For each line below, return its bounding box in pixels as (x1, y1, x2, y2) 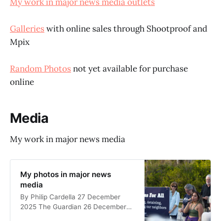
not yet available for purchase (71, 63, 188, 74)
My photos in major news (20, 170, 111, 180)
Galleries (10, 23, 44, 35)
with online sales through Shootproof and (44, 23, 207, 35)
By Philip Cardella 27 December (20, 193, 120, 201)
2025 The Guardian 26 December (20, 203, 126, 211)
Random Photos (10, 63, 71, 74)
